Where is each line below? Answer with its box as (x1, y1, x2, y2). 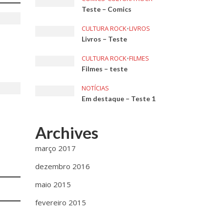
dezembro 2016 (35, 161, 90, 171)
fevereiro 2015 (35, 197, 87, 207)
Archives (35, 123, 99, 142)
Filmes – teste (82, 65, 128, 73)
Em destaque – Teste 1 (82, 94, 156, 103)
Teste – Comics (82, 5, 132, 13)
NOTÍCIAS (82, 84, 109, 92)
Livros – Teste (82, 35, 128, 43)
